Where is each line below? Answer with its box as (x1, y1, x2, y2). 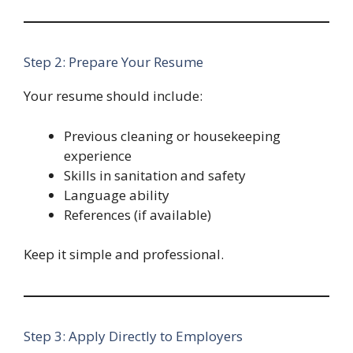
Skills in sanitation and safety (64, 165, 246, 184)
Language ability (64, 185, 169, 204)
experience (64, 146, 132, 165)
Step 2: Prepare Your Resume (24, 53, 203, 72)
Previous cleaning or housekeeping (64, 126, 281, 145)
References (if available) (64, 205, 211, 224)
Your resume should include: (24, 87, 203, 106)
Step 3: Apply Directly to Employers (24, 327, 243, 346)
